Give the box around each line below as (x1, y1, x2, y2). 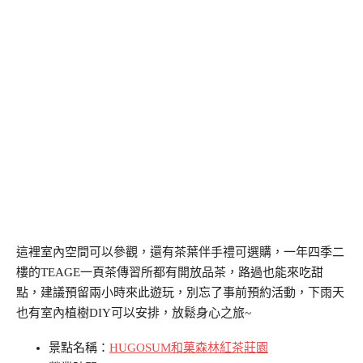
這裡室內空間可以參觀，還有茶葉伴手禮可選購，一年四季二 (16, 245, 344, 258)
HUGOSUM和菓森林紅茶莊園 (109, 341, 268, 355)
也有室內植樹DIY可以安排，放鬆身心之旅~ (16, 305, 251, 319)
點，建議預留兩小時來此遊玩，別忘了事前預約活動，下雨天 (16, 285, 344, 299)
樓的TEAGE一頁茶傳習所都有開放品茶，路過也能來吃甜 (16, 265, 323, 279)
